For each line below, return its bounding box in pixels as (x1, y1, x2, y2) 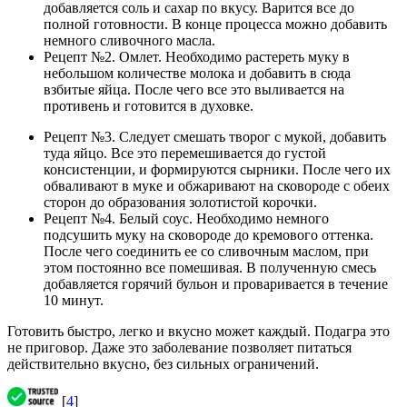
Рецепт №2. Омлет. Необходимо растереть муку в (44, 49, 350, 65)
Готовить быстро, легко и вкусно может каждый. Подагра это (7, 323, 390, 340)
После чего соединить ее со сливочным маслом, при (44, 243, 369, 260)
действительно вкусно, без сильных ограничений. (7, 356, 319, 372)
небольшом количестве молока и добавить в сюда (44, 65, 351, 82)
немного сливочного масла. (44, 33, 215, 49)
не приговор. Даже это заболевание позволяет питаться (7, 340, 352, 356)
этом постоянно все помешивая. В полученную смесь (44, 260, 376, 276)
